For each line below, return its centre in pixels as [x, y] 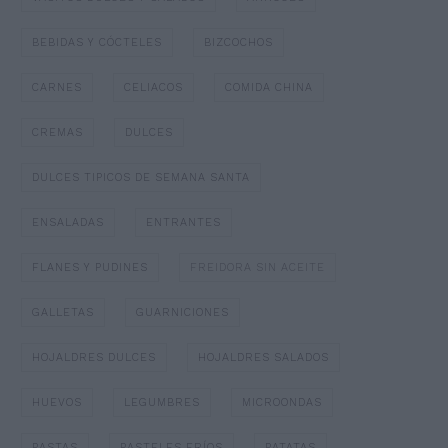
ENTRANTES [183, 222]
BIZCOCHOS [238, 42]
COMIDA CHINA [268, 87]
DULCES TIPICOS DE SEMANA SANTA [140, 177]
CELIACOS [153, 87]
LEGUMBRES [161, 402]
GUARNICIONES [182, 312]
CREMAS [57, 132]
